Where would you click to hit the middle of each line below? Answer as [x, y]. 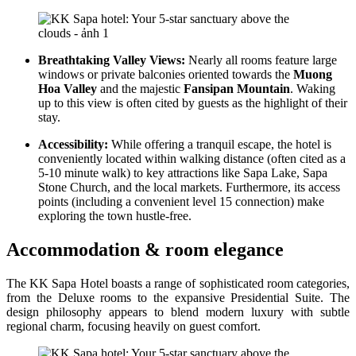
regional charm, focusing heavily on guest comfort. [133, 326]
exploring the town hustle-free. [115, 215]
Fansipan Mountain [237, 88]
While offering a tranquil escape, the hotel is [220, 144]
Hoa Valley [68, 88]
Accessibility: [73, 144]
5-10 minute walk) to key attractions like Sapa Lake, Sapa [183, 172]
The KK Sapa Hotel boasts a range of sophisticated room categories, [178, 283]
